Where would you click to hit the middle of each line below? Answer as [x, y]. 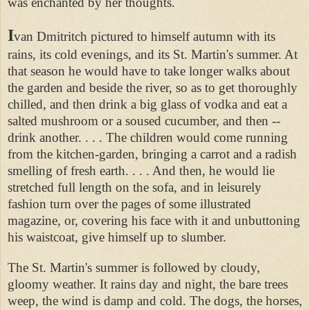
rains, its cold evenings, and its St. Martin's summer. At [153, 54]
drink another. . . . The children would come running [148, 137]
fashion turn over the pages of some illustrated [129, 203]
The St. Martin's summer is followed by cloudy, [134, 267]
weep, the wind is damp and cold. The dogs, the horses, [155, 300]
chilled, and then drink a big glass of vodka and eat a [147, 104]
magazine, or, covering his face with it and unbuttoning [154, 220]
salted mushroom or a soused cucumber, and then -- [144, 120]
